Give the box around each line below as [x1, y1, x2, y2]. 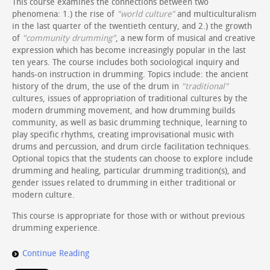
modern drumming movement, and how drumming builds [12, 105, 235, 116]
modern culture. [12, 189, 75, 200]
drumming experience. [12, 222, 100, 233]
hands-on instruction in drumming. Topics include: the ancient [12, 69, 248, 80]
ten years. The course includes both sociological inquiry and [12, 57, 239, 67]
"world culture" [117, 8, 175, 19]
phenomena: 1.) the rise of [12, 8, 117, 19]
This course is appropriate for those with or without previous [12, 210, 245, 221]
